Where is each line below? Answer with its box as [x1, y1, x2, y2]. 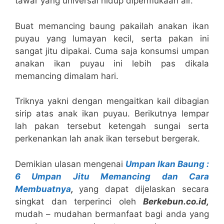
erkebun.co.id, [148, 196, 209, 206]
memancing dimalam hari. [15, 70, 118, 81]
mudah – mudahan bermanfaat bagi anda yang [15, 208, 209, 219]
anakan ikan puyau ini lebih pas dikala [15, 58, 209, 68]
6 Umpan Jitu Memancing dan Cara [15, 171, 209, 181]
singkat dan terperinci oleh [15, 196, 143, 206]
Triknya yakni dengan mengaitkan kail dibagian [15, 96, 209, 106]
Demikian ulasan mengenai [15, 158, 125, 169]
